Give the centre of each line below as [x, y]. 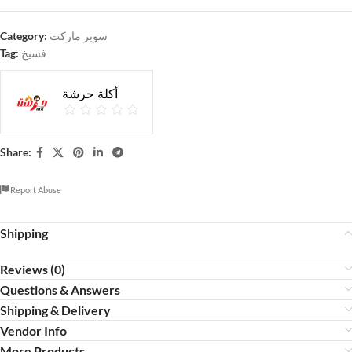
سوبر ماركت [79, 35]
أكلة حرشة [90, 93]
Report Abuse [35, 189]
